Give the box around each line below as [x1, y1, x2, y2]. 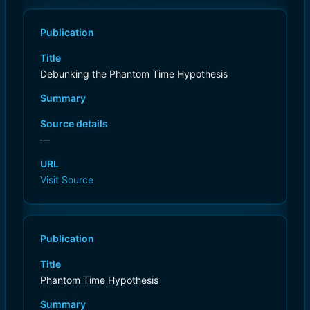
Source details [40, 117, 108, 129]
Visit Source [40, 173, 93, 185]
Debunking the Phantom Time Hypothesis [40, 67, 228, 80]
